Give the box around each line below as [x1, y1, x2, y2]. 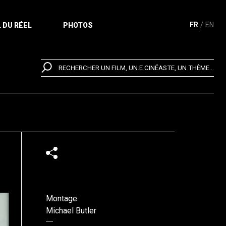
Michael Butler [46, 206, 96, 215]
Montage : [46, 194, 81, 203]
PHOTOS [63, 21, 93, 29]
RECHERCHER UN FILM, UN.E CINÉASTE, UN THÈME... [59, 64, 214, 72]
